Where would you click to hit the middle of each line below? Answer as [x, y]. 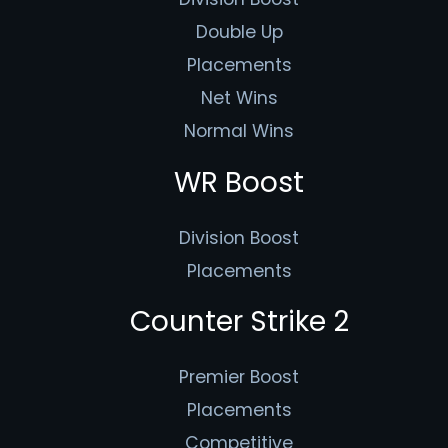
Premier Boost [239, 377]
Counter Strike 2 [239, 322]
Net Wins [239, 98]
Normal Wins [239, 131]
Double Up [239, 32]
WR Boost [239, 182]
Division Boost [239, 237]
